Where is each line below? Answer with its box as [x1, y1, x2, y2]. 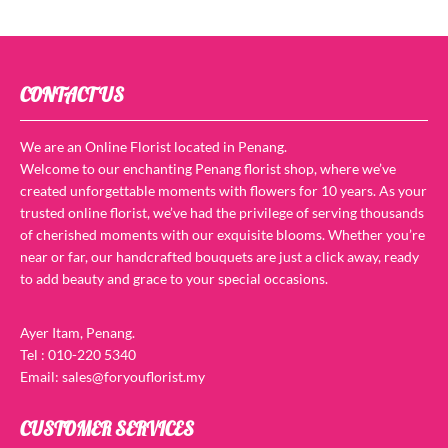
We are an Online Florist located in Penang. [20, 138, 287, 156]
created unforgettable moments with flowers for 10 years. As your [20, 182, 427, 200]
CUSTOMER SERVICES [20, 417, 194, 442]
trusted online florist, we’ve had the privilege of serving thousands [20, 204, 424, 222]
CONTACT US [20, 83, 124, 108]
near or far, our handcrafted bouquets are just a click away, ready [20, 248, 419, 266]
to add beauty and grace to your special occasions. [20, 270, 328, 288]
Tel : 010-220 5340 [20, 346, 136, 364]
